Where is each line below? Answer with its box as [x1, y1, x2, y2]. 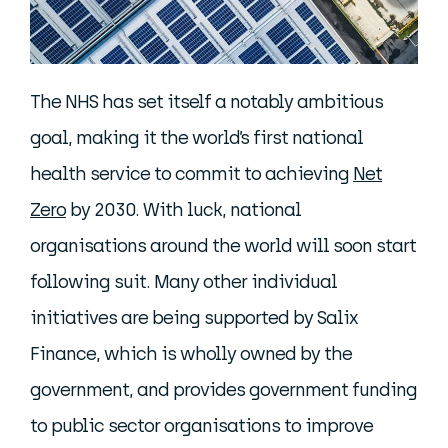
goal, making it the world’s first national [30, 127, 363, 150]
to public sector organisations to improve [30, 415, 373, 438]
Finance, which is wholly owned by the [30, 343, 352, 366]
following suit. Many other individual [30, 271, 337, 294]
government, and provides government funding [30, 379, 417, 402]
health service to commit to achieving [30, 163, 353, 186]
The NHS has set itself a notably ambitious [30, 91, 383, 114]
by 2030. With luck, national [66, 199, 301, 222]
